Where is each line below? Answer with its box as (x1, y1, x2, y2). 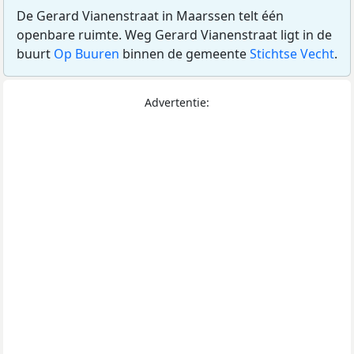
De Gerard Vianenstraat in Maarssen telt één (17, 7, 284, 25)
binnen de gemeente (119, 45, 250, 63)
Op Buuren (54, 45, 119, 63)
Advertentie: (145, 95, 209, 111)
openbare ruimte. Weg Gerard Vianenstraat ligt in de (17, 26, 332, 44)
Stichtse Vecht (250, 45, 334, 63)
